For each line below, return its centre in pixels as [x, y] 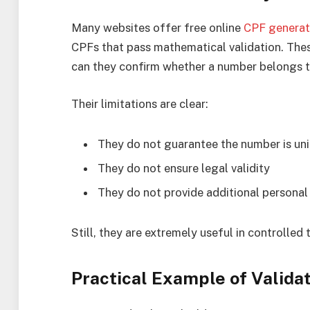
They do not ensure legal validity [184, 168]
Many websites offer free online [157, 28]
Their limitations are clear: [140, 103]
